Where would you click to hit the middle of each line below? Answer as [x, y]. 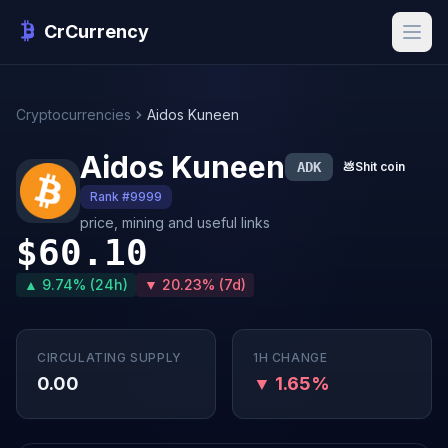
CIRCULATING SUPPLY [109, 357]
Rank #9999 [126, 196]
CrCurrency [96, 31]
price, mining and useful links [175, 222]
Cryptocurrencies [73, 114]
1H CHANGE [290, 357]
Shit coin [380, 166]
